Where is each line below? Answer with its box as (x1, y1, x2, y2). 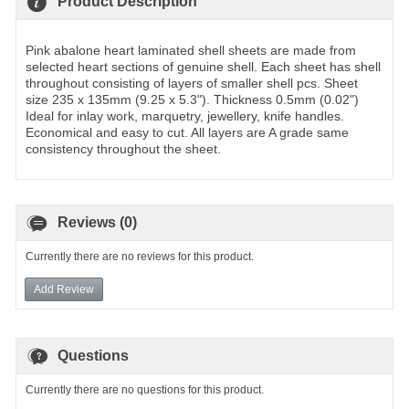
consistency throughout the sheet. (26, 142, 221, 156)
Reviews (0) (58, 215, 137, 230)
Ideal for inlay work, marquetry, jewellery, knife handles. (26, 109, 344, 123)
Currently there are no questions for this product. (26, 383, 264, 396)
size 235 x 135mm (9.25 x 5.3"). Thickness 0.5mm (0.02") (26, 92, 359, 107)
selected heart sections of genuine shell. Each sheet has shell (26, 59, 381, 74)
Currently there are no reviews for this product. (26, 250, 254, 263)
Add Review (34, 283, 94, 296)
